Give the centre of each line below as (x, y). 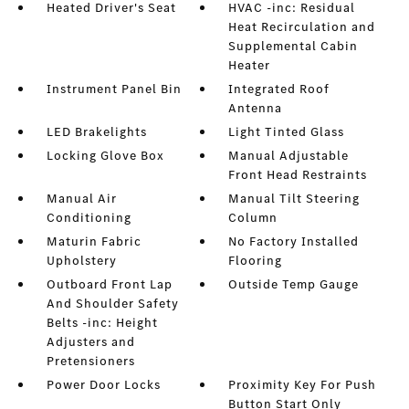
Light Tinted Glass (287, 132)
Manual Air (81, 199)
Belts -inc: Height (102, 323)
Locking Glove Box (105, 156)
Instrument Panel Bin (114, 89)
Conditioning (89, 218)
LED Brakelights (96, 132)
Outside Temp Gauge (294, 284)
